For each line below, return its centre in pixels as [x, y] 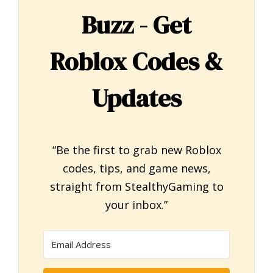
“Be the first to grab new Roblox [136, 150]
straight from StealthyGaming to [136, 187]
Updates [136, 98]
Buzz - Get [136, 25]
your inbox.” [136, 205]
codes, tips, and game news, [136, 168]
